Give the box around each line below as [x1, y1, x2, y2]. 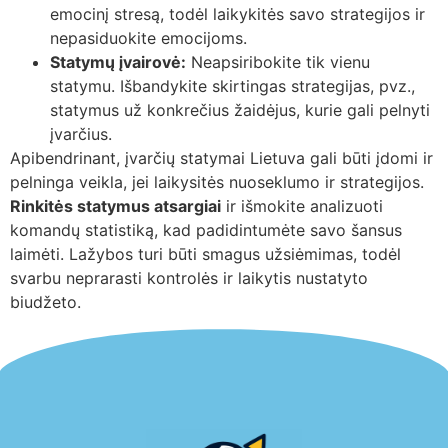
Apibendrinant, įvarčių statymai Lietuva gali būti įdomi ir [10, 148, 433, 169]
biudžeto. [10, 292, 81, 313]
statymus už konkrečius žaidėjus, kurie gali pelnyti [50, 100, 430, 121]
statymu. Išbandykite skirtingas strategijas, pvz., [50, 76, 415, 97]
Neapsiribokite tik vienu [186, 52, 370, 73]
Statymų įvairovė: [50, 52, 186, 73]
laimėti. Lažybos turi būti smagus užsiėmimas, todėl [10, 244, 401, 265]
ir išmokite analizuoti [221, 196, 383, 217]
